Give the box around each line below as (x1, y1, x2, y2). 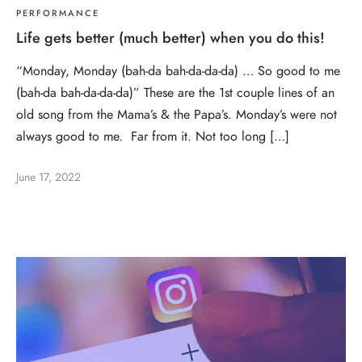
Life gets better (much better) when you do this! (16, 27, 325, 48)
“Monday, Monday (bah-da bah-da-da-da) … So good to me (16, 62, 340, 81)
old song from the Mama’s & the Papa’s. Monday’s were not (16, 106, 337, 124)
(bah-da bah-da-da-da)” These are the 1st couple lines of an (16, 84, 335, 103)
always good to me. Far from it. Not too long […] (16, 128, 289, 146)
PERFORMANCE (16, 7, 99, 20)
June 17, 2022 (16, 169, 81, 185)
